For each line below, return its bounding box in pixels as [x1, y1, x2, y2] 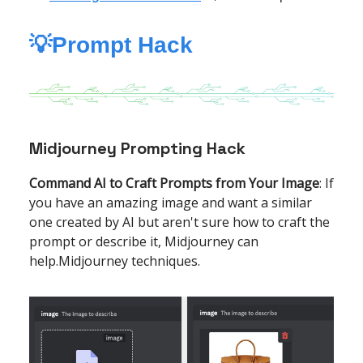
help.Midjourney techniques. [29, 252, 200, 271]
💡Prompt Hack [29, 32, 193, 58]
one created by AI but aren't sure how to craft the [29, 213, 330, 232]
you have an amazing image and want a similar [29, 194, 312, 212]
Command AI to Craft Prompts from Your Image [29, 174, 319, 193]
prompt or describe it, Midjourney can [29, 233, 258, 251]
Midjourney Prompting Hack [29, 138, 246, 160]
